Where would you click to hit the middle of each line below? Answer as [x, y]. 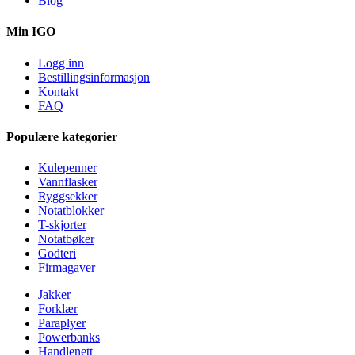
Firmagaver [67, 268]
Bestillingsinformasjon [94, 77]
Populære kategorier [62, 136]
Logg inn [61, 63]
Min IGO [31, 32]
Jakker [54, 295]
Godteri [57, 254]
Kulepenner [67, 168]
